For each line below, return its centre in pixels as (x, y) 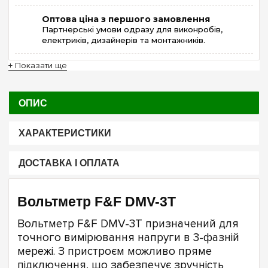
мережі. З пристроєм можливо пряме (115, 251)
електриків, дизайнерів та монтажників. (124, 40)
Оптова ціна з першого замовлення (126, 19)
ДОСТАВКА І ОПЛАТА (69, 163)
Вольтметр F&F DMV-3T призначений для (128, 224)
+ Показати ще (38, 65)
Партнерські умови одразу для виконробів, (132, 29)
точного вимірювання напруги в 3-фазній (128, 237)
